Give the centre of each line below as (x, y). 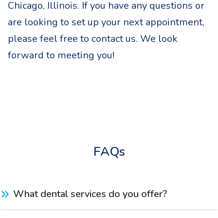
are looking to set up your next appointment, (106, 22)
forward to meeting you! (61, 55)
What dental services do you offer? (90, 194)
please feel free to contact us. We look (93, 38)
